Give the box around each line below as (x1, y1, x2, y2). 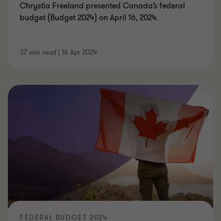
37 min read (20, 48, 56, 57)
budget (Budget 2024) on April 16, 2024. (20, 12, 158, 23)
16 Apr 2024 (62, 48, 97, 57)
